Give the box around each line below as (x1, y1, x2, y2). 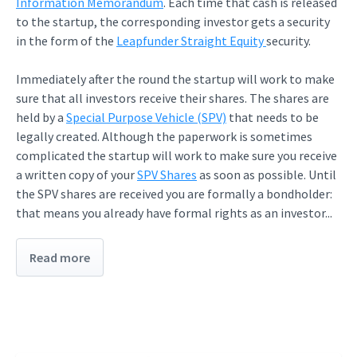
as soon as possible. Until (197, 167, 336, 182)
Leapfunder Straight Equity (116, 33, 266, 49)
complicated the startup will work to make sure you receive (16, 147, 337, 163)
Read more (29, 249, 90, 265)
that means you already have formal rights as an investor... (16, 205, 332, 221)
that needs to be (226, 109, 319, 125)
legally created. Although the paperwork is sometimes (16, 128, 312, 144)
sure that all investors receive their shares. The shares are (16, 90, 329, 106)
